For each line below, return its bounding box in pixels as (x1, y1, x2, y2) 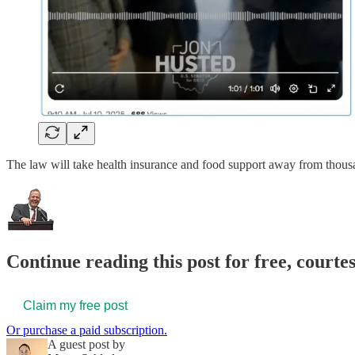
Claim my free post (23, 299, 128, 313)
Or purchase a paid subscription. (6, 323, 167, 338)
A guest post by (48, 338, 125, 352)
